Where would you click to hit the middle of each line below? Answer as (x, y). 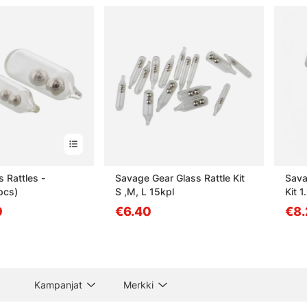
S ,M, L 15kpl (144, 191)
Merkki (139, 284)
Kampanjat (59, 284)
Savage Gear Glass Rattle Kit (180, 177)
